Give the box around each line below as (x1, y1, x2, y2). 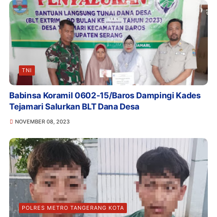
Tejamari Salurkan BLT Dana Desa (9, 101, 139, 111)
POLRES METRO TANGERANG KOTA (22, 204, 124, 211)
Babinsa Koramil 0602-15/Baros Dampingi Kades (9, 90, 201, 100)
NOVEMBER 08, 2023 (15, 118, 70, 125)
